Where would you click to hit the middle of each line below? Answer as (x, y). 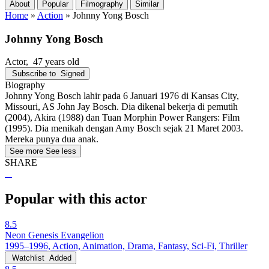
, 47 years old (53, 62)
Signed (73, 74)
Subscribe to (34, 74)
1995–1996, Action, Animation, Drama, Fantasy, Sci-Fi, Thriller (126, 246)
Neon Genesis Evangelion (54, 235)
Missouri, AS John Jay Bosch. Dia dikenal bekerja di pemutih (121, 107)
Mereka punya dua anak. (52, 139)
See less (61, 151)
